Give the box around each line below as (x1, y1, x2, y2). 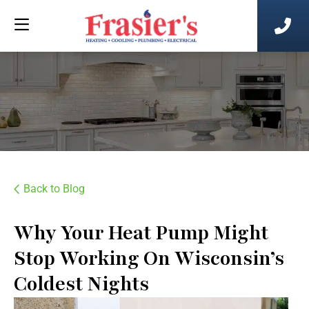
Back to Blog (23, 182, 85, 195)
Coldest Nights (14, 271, 149, 297)
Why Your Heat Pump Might (14, 220, 268, 246)
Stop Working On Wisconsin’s (14, 246, 284, 272)
